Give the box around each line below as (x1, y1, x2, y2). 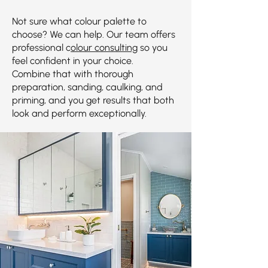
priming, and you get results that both (12, 95, 174, 106)
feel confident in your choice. (12, 55, 133, 66)
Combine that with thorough (12, 68, 133, 80)
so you (138, 42, 167, 53)
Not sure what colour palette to (12, 16, 147, 27)
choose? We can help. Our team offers (12, 29, 175, 40)
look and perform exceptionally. (12, 108, 147, 119)
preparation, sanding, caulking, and (12, 81, 163, 93)
